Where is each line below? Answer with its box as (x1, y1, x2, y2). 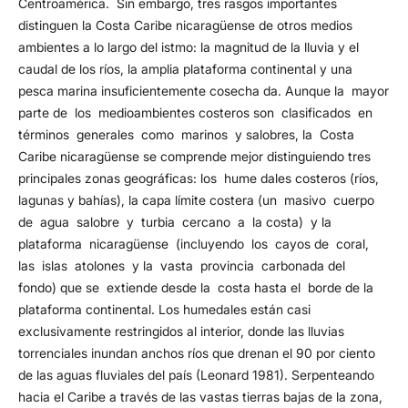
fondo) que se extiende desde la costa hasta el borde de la (17, 280, 377, 296)
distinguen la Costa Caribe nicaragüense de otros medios (17, 17, 352, 34)
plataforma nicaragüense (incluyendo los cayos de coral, (17, 236, 372, 252)
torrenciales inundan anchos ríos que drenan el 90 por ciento (17, 345, 375, 362)
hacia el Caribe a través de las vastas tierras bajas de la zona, (17, 389, 382, 405)
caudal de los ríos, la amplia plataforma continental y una (17, 61, 352, 77)
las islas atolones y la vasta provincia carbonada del (17, 258, 349, 274)
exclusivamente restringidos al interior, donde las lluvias (17, 323, 344, 340)
